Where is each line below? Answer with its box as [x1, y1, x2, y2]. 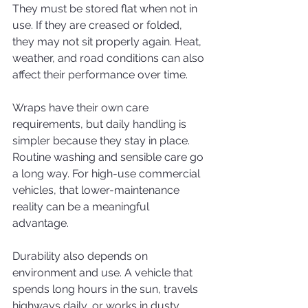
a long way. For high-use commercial [12, 167, 203, 180]
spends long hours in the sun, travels [12, 283, 201, 296]
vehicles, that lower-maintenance [12, 184, 182, 197]
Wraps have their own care [12, 101, 151, 114]
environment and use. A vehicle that [12, 266, 195, 279]
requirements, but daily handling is [12, 118, 189, 131]
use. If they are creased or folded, [12, 19, 185, 32]
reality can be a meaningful [12, 200, 152, 213]
